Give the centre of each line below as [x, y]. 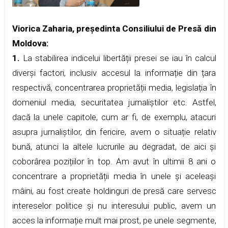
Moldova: [30, 43]
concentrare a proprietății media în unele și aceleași [114, 176]
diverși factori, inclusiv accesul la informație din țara [114, 73]
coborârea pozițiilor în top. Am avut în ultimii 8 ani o [114, 161]
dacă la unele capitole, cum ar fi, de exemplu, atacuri [114, 117]
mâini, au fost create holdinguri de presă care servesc [114, 191]
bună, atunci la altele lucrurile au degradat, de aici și [114, 146]
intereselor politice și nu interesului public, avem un [114, 205]
